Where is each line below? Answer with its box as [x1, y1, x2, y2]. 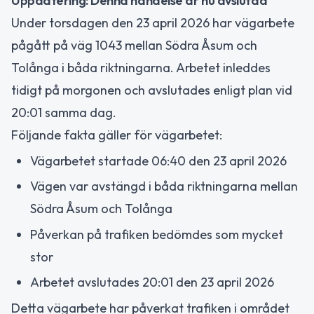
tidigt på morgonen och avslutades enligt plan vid [11, 82, 292, 98]
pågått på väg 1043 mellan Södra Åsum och [11, 37, 257, 53]
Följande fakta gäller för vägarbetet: [11, 127, 222, 143]
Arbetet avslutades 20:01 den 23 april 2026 [30, 274, 274, 290]
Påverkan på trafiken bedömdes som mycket [30, 226, 283, 243]
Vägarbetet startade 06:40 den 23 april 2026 [30, 152, 287, 169]
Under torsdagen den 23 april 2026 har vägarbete [11, 15, 294, 31]
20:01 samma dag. [11, 104, 116, 121]
